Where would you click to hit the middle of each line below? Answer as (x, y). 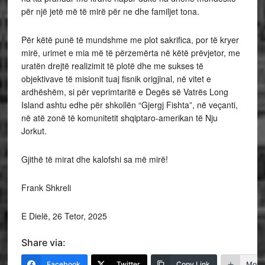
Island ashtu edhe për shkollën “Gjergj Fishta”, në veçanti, (129, 104)
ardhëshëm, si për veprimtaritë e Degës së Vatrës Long (125, 91)
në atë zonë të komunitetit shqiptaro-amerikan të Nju (119, 117)
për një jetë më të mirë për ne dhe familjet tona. (110, 11)
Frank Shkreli (46, 187)
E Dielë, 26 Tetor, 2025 (64, 216)
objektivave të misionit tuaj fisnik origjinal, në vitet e (116, 78)
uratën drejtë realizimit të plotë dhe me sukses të (112, 65)
